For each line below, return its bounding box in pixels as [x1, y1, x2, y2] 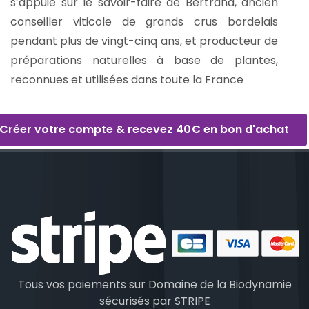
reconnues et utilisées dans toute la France [10, 72, 243, 88]
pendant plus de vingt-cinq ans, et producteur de [10, 33, 278, 50]
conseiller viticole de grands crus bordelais [10, 14, 278, 30]
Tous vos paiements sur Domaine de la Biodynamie [17, 277, 292, 293]
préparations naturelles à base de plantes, [10, 52, 278, 69]
